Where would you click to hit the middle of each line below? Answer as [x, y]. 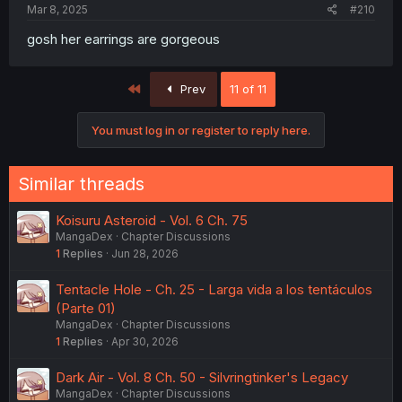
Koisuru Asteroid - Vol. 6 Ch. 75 [152, 220]
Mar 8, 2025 [57, 9]
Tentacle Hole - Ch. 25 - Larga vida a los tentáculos [214, 289]
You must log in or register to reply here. [201, 130]
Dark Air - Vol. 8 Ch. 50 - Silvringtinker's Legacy [202, 377]
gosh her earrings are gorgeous [123, 39]
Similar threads [81, 184]
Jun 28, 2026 [145, 253]
